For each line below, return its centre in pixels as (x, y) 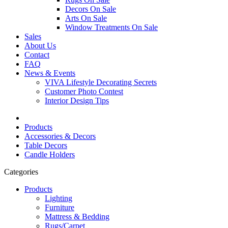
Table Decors (46, 145)
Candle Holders (50, 154)
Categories (21, 172)
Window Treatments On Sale (111, 27)
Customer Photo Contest (84, 91)
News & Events (50, 73)
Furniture (60, 207)
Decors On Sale (91, 9)
